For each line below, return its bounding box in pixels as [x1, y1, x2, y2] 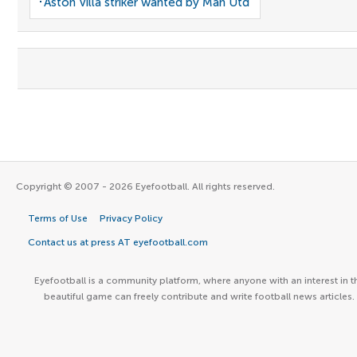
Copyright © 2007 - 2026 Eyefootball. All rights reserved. [16, 181, 275, 192]
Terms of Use [28, 213, 88, 224]
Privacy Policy [100, 213, 163, 224]
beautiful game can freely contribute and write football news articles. [44, 291, 355, 302]
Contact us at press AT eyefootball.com [28, 237, 208, 248]
